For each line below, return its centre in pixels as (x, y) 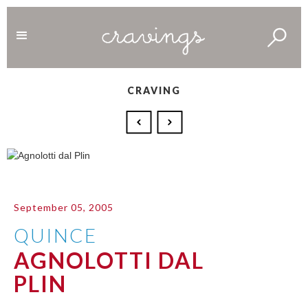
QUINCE (55, 235)
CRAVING (154, 90)
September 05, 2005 (64, 207)
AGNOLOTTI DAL (109, 260)
